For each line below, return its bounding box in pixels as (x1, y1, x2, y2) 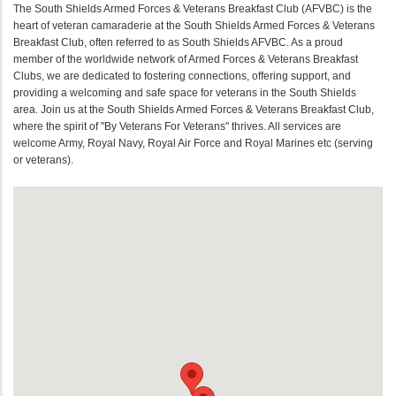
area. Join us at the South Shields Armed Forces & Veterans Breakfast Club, (13, 103, 374, 116)
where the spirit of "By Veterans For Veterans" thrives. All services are (13, 119, 341, 133)
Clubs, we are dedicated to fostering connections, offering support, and (13, 69, 351, 82)
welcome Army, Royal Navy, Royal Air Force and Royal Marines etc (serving (13, 136, 373, 149)
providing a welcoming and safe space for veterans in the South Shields (13, 86, 356, 99)
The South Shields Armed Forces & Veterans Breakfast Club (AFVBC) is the (13, 2, 372, 15)
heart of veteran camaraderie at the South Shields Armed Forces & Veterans (13, 19, 375, 32)
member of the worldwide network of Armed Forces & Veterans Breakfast (13, 52, 358, 65)
